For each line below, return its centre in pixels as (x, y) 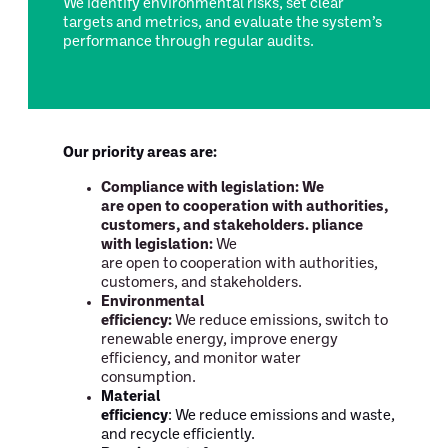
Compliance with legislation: (201, 188)
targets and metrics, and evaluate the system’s (222, 23)
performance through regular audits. (190, 42)
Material (130, 397)
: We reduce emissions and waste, (281, 416)
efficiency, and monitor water (200, 359)
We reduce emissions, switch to (279, 321)
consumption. (149, 378)
